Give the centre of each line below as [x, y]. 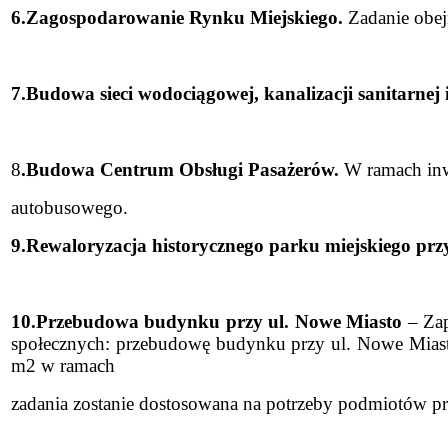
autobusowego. [69, 208]
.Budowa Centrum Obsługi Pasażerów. [182, 170]
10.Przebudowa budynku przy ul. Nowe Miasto [207, 322]
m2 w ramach [63, 366]
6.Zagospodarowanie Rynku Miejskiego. [177, 18]
